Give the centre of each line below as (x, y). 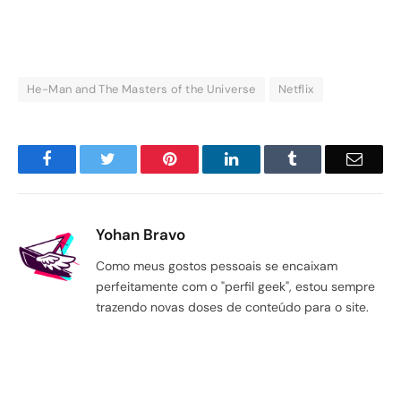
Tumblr (320, 158)
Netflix (296, 89)
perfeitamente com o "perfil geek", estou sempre (235, 286)
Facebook (82, 158)
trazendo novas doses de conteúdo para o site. (232, 307)
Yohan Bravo (141, 234)
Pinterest (204, 158)
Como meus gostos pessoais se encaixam (217, 265)
